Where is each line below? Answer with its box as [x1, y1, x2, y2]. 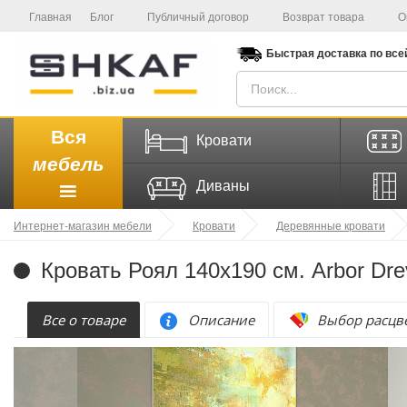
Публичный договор [147, 11, 249, 24]
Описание [188, 311, 254, 330]
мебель [33, 153, 104, 174]
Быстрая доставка [266, 47, 367, 60]
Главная [29, 11, 72, 24]
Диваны [196, 177, 250, 194]
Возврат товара [283, 11, 364, 24]
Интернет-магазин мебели [14, 217, 152, 233]
